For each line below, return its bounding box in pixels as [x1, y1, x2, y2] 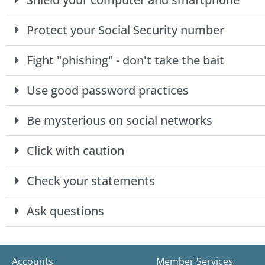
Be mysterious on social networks [27, 112, 212, 129]
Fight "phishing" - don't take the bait [27, 52, 224, 69]
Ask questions [27, 203, 104, 219]
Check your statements [27, 173, 155, 189]
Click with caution [27, 143, 124, 159]
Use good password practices [27, 82, 189, 99]
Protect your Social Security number [27, 22, 224, 38]
